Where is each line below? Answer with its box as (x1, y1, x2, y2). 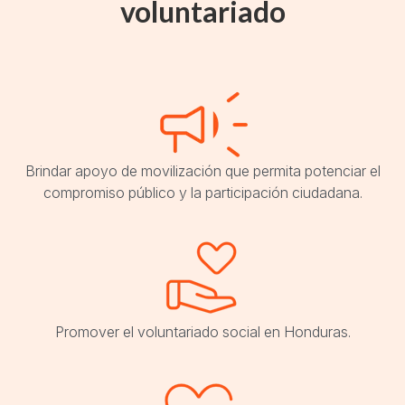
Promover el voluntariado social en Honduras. (54, 323, 351, 342)
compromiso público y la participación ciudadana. (42, 184, 363, 202)
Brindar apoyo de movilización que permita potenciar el (24, 162, 381, 181)
